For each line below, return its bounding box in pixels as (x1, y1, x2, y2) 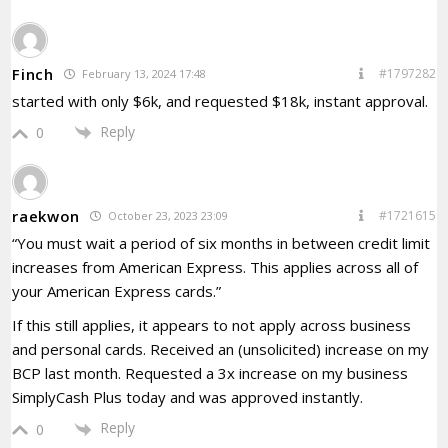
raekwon (12, 205, 81, 226)
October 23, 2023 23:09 (105, 208, 229, 224)
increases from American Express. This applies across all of (12, 257, 419, 278)
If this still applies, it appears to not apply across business (12, 315, 412, 336)
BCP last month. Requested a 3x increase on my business (12, 363, 409, 384)
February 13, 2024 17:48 (78, 66, 206, 82)
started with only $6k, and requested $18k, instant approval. (12, 91, 429, 112)
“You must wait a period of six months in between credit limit (12, 233, 431, 254)
